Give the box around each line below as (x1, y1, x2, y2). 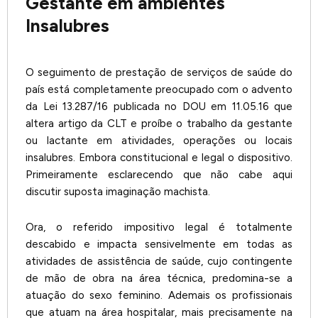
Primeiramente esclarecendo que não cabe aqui (26, 168, 292, 181)
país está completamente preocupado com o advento (26, 82, 292, 96)
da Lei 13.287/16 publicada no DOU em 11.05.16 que (26, 99, 292, 113)
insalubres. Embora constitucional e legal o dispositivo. (26, 150, 292, 164)
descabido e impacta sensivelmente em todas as (26, 238, 292, 251)
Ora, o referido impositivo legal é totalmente (26, 221, 292, 234)
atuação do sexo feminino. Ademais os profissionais (26, 289, 292, 302)
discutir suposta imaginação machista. (26, 185, 210, 198)
